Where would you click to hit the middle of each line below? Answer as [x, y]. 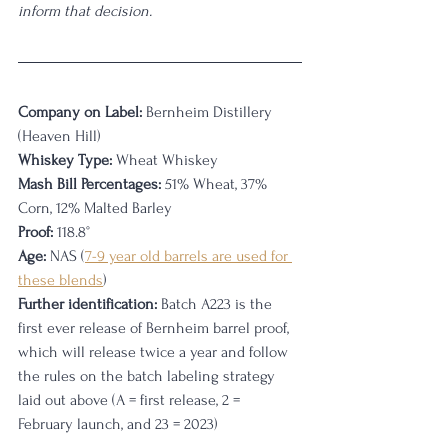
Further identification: [87, 304]
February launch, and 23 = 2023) [118, 424]
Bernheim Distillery [209, 112]
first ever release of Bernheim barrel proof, [155, 328]
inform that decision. [87, 11]
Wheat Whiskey [165, 160]
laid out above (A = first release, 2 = [131, 400]
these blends [60, 280]
